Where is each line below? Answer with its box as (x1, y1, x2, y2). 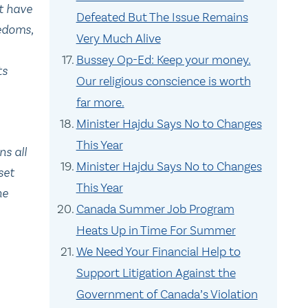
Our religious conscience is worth (76, 74, 251, 89)
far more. (76, 95, 124, 110)
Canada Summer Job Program (76, 201, 234, 217)
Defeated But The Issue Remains (76, 10, 248, 25)
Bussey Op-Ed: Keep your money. (76, 52, 251, 67)
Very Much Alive (76, 31, 161, 46)
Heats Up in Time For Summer (76, 223, 236, 238)
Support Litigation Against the (76, 265, 236, 280)
